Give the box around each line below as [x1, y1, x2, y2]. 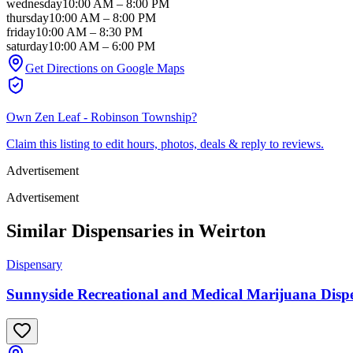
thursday [6, 10, 49, 24]
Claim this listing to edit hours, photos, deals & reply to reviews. [6, 136, 324, 150]
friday [6, 24, 35, 39]
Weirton [199, 220, 266, 241]
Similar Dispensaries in [6, 220, 199, 241]
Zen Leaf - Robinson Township [35, 110, 191, 124]
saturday [6, 39, 48, 53]
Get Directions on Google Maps [25, 61, 184, 75]
